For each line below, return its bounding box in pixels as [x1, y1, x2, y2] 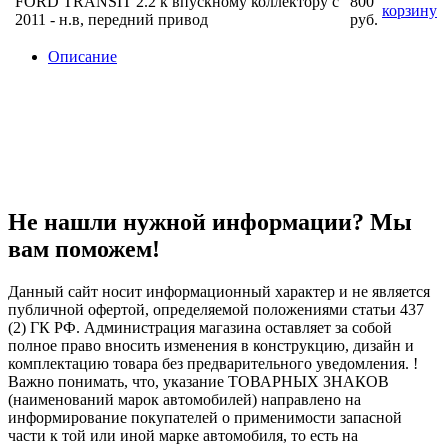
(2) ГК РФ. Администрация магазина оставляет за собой [8, 319, 392, 337]
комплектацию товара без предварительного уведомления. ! [8, 355, 418, 373]
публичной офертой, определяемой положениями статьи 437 [8, 301, 424, 319]
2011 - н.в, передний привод [15, 10, 208, 28]
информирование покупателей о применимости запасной [8, 409, 402, 427]
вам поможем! [8, 236, 160, 263]
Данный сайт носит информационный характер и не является [8, 283, 430, 301]
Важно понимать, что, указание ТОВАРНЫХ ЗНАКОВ [8, 373, 389, 391]
